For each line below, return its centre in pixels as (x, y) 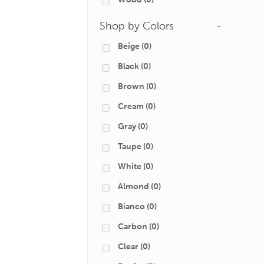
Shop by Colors (137, 26)
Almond (133, 187)
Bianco (131, 207)
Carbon (133, 227)
